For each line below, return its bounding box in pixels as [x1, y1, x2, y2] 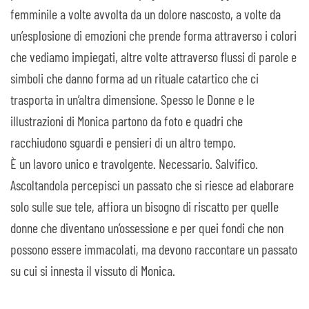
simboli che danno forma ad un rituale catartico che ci [10, 69, 259, 86]
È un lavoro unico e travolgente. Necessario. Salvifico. [10, 154, 258, 172]
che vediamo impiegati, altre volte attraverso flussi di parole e [10, 48, 297, 65]
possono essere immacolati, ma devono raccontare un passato [10, 240, 297, 257]
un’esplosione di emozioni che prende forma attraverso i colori [10, 26, 297, 43]
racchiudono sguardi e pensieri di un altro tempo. [10, 133, 236, 150]
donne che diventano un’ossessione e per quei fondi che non [10, 219, 283, 236]
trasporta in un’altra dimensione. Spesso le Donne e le [10, 90, 255, 108]
